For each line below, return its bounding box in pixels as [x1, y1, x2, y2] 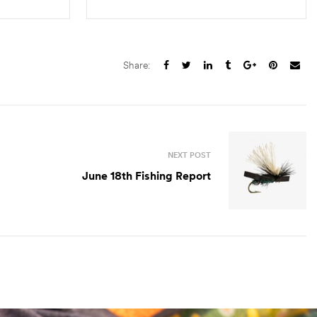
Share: [123, 59, 150, 72]
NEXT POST [168, 149, 211, 160]
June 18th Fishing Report [82, 168, 211, 183]
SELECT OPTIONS [172, 30, 238, 41]
